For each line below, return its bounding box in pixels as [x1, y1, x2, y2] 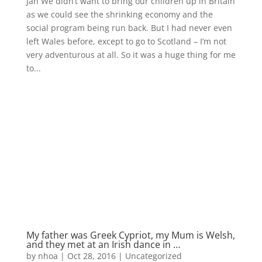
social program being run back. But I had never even [26, 22, 232, 33]
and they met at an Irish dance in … [26, 237, 180, 251]
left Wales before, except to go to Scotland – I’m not [26, 35, 226, 47]
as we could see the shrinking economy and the [26, 8, 213, 20]
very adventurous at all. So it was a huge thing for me [26, 49, 236, 60]
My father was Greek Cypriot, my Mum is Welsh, [26, 228, 235, 242]
